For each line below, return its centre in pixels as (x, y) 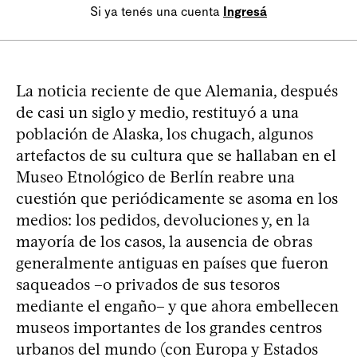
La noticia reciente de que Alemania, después (177, 90)
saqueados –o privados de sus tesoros (148, 284)
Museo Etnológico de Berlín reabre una (155, 177)
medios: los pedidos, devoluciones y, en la (163, 220)
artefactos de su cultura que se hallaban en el (176, 155)
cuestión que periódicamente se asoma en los (177, 198)
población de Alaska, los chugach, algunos (165, 133)
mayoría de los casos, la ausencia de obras (164, 241)
